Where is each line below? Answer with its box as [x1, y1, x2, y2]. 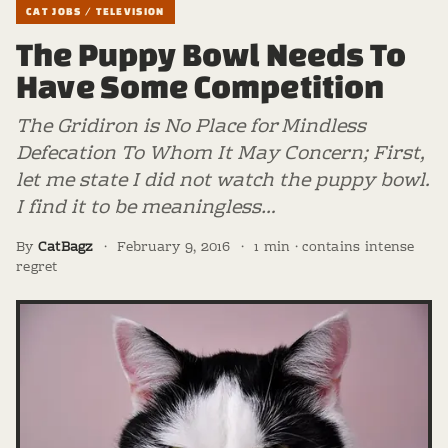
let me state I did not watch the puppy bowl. [16, 165, 430, 198]
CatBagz [37, 237, 94, 259]
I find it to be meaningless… [16, 192, 276, 225]
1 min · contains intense [254, 237, 415, 259]
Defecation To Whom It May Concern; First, [16, 138, 425, 171]
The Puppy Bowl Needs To [16, 36, 406, 72]
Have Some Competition [16, 68, 385, 104]
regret [16, 257, 58, 279]
